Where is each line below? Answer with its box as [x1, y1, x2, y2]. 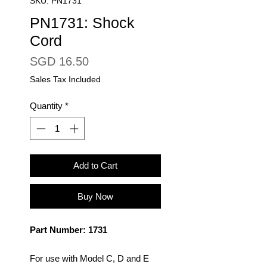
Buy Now [77, 191, 113, 201]
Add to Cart [73, 160, 117, 170]
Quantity [30, 101, 63, 111]
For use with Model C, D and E [30, 253, 149, 263]
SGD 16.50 [30, 55, 89, 69]
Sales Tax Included [30, 74, 101, 85]
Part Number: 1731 [30, 224, 107, 235]
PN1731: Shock [30, 14, 135, 32]
